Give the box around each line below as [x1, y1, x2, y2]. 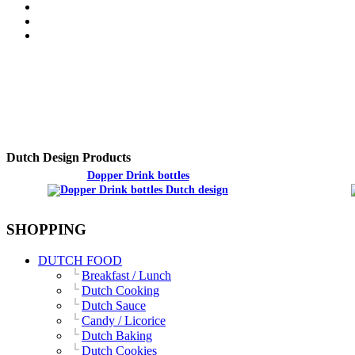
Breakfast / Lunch [82, 268, 171, 282]
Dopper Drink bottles [86, 170, 189, 181]
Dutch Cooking [82, 283, 159, 297]
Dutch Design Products [6, 151, 131, 164]
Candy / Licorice [82, 313, 166, 327]
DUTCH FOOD [38, 253, 122, 267]
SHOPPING [6, 221, 86, 238]
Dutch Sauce [82, 298, 146, 312]
